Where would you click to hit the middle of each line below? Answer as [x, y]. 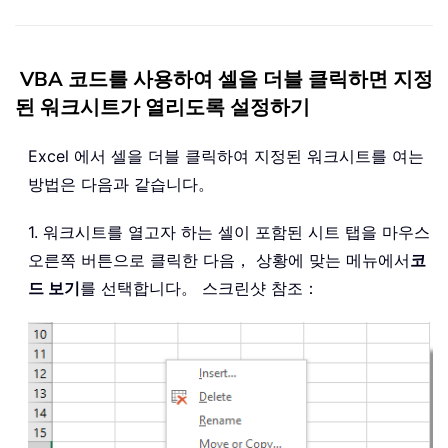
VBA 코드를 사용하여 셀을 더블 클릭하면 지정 [226, 80]
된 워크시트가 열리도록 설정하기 [162, 108]
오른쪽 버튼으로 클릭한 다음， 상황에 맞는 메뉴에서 [219, 260]
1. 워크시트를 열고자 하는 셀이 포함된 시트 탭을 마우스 [229, 232]
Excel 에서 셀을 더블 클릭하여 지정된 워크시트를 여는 [226, 156]
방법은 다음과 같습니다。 [121, 184]
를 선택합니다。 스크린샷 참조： [199, 288]
